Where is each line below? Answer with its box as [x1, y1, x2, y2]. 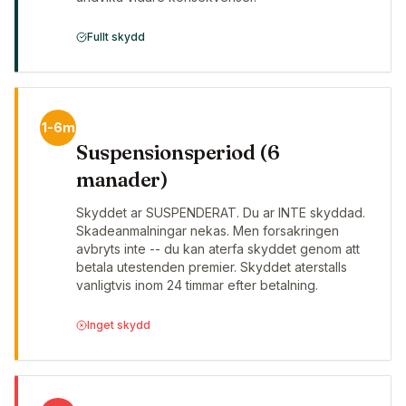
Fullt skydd [87, 30, 145, 44]
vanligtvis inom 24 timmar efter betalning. [76, 277, 318, 294]
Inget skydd [87, 318, 150, 333]
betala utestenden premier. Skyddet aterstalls [76, 259, 347, 275]
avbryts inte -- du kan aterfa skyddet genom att [76, 241, 360, 257]
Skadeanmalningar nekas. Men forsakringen [76, 223, 339, 239]
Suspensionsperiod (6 [76, 140, 280, 166]
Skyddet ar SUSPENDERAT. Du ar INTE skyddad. [76, 205, 365, 221]
